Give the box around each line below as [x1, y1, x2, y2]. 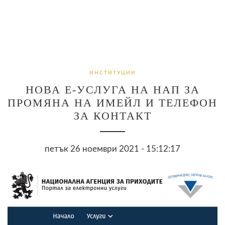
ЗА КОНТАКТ [73, 109, 152, 122]
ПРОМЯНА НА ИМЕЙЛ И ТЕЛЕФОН [8, 96, 217, 109]
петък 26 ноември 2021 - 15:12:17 [45, 144, 180, 153]
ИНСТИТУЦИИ [89, 70, 136, 75]
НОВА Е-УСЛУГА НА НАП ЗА [25, 83, 200, 96]
